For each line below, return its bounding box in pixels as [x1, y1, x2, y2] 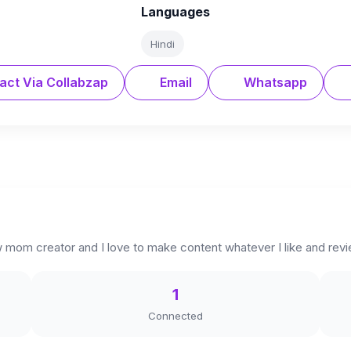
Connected [148, 309, 203, 322]
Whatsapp [240, 74, 307, 90]
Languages [141, 4, 210, 20]
